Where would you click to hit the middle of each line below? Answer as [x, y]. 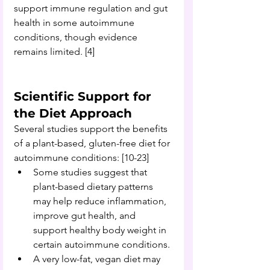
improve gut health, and [86, 215]
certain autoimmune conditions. [102, 244]
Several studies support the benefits [92, 128]
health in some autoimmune [75, 22]
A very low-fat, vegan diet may [98, 259]
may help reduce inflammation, [101, 201]
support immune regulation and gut [92, 8]
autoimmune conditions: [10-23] [81, 157]
